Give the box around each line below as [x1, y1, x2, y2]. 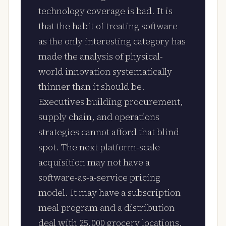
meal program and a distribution [38, 202, 175, 214]
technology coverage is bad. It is [38, 5, 173, 18]
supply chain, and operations [38, 111, 160, 124]
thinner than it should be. [38, 81, 145, 93]
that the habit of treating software [38, 20, 178, 33]
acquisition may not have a [38, 156, 150, 169]
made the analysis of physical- [38, 50, 163, 63]
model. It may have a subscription [38, 187, 181, 199]
